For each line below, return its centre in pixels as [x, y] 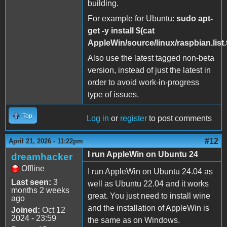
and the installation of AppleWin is [148, 208]
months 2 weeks [40, 190]
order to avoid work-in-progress [143, 82]
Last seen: [31, 182]
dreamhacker [42, 157]
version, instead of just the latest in [149, 70]
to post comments [179, 118]
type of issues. [113, 94]
